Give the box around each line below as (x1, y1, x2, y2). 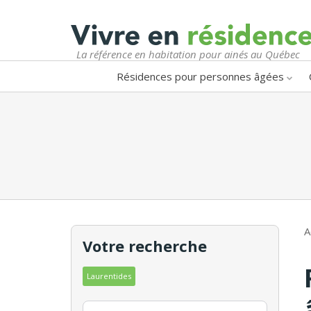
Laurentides (87, 270, 131, 281)
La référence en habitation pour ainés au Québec (76, 47, 300, 61)
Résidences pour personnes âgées (117, 69, 284, 83)
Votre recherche (83, 235, 207, 256)
